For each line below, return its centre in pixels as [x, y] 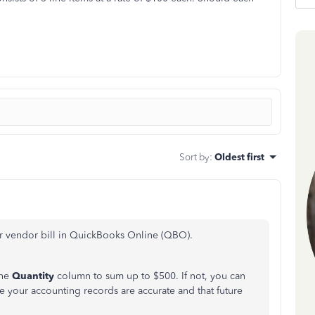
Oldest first [239, 157]
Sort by [194, 157]
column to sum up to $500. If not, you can [151, 276]
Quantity [34, 276]
